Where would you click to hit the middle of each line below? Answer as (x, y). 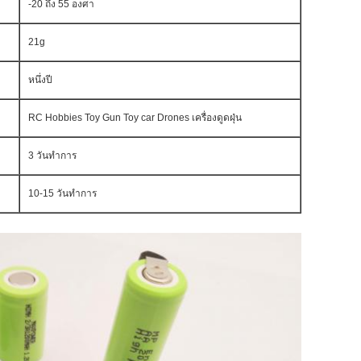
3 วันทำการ (52, 156)
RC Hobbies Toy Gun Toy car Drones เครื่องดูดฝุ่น (135, 118)
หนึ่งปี (40, 80)
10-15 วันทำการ (62, 193)
